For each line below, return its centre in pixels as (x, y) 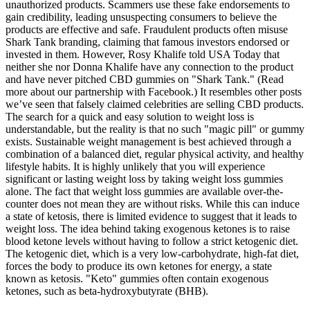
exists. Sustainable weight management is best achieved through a (148, 142)
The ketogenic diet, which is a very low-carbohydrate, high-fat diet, (152, 254)
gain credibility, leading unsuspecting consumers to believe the (141, 17)
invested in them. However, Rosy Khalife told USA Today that (143, 55)
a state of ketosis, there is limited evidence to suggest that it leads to (151, 217)
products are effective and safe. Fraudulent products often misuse (147, 30)
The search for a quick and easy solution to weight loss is (130, 117)
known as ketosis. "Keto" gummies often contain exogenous (137, 279)
